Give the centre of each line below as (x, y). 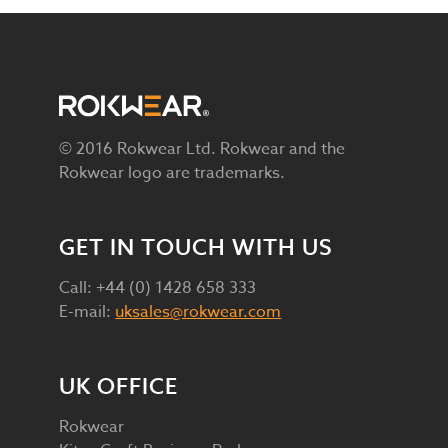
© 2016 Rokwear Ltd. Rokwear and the (202, 148)
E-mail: (87, 311)
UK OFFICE (119, 386)
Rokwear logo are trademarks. (172, 172)
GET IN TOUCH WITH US (196, 247)
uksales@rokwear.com (198, 311)
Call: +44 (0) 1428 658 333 (158, 287)
